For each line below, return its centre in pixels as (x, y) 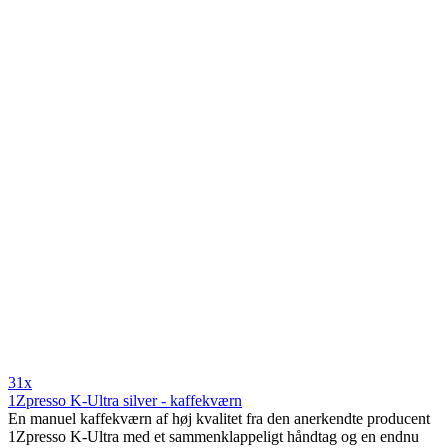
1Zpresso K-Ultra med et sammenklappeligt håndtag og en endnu (213, 437)
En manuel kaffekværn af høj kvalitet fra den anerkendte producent (219, 419)
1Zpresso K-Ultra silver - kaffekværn (125, 401)
